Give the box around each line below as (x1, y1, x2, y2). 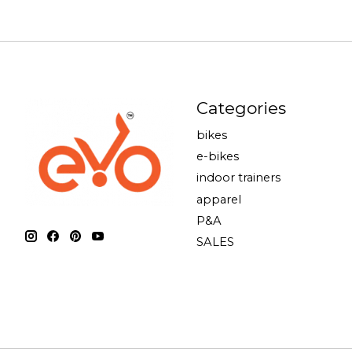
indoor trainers (196, 170, 280, 185)
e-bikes (196, 149, 239, 164)
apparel (196, 192, 241, 207)
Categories (196, 97, 286, 118)
